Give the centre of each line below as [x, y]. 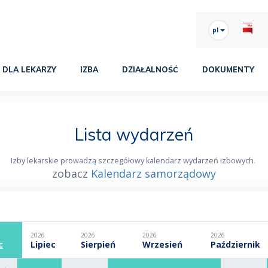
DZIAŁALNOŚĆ [150, 69]
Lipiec [43, 244]
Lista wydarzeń [134, 134]
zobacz [71, 173]
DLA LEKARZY [29, 69]
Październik [235, 244]
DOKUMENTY [228, 69]
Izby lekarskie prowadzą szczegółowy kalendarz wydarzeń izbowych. [134, 160]
